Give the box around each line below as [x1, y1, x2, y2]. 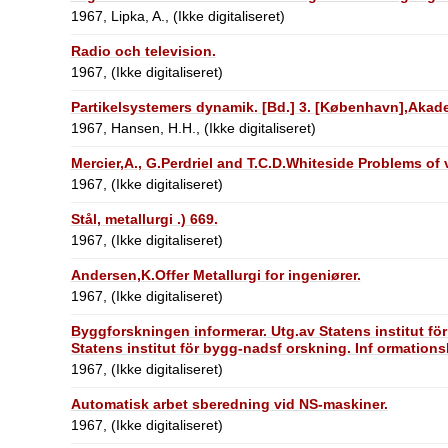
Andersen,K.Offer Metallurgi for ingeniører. [70, 266, 361, 283]
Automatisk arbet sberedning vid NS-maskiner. [70, 395, 388, 412]
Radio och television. [70, 42, 216, 59]
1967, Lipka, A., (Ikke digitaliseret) [70, 7, 285, 24]
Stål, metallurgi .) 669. [70, 210, 218, 227]
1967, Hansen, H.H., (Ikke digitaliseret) [70, 119, 316, 136]
